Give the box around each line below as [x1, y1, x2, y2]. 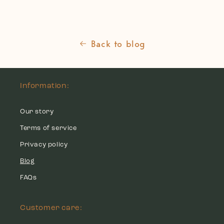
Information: [20, 82, 69, 90]
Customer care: [20, 204, 82, 212]
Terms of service [20, 124, 77, 131]
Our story [20, 108, 54, 115]
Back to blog [90, 38, 146, 49]
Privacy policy [20, 141, 68, 148]
